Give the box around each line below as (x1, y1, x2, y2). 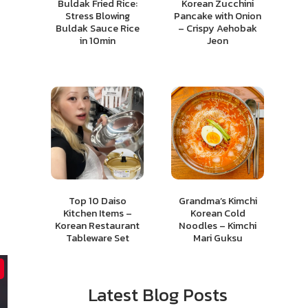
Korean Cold (190, 205, 245, 221)
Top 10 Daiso (68, 192, 126, 208)
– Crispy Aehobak (178, 20, 257, 36)
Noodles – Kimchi (179, 217, 256, 233)
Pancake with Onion (174, 8, 261, 23)
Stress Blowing (65, 8, 130, 23)
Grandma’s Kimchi (178, 192, 257, 208)
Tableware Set (65, 230, 129, 245)
